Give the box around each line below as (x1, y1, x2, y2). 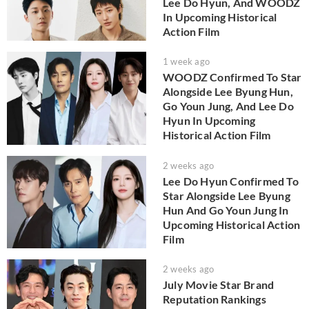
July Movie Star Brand (163, 278, 275, 292)
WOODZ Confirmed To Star (163, 70, 302, 84)
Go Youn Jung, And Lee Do (163, 99, 294, 113)
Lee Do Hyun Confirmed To (163, 174, 299, 188)
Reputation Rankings (163, 292, 266, 306)
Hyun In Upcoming (163, 114, 256, 128)
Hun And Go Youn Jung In (163, 203, 289, 217)
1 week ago (163, 56, 210, 68)
